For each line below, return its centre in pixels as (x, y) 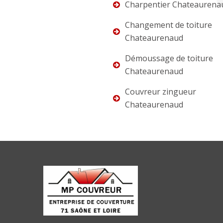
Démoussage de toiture (169, 58)
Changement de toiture (168, 25)
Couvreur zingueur (161, 92)
